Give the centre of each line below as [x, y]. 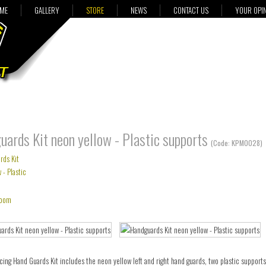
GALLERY [47, 10]
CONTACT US [191, 10]
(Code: [221, 143]
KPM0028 [246, 143]
